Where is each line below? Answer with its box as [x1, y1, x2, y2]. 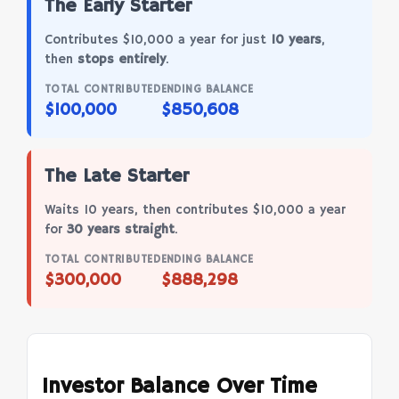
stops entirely [77, 51, 166, 68]
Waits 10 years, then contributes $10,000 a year [45, 201, 346, 218]
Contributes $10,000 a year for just [45, 31, 271, 48]
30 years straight [67, 221, 175, 238]
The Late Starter [45, 164, 189, 189]
